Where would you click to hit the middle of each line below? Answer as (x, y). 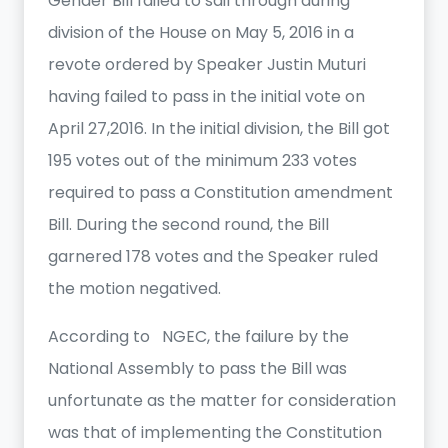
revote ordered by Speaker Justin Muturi (207, 64)
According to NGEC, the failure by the (198, 336)
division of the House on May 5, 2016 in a (201, 32)
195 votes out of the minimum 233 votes (202, 160)
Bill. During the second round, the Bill (188, 224)
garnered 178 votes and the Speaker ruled (213, 256)
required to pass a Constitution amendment (220, 192)
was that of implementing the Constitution (215, 432)
